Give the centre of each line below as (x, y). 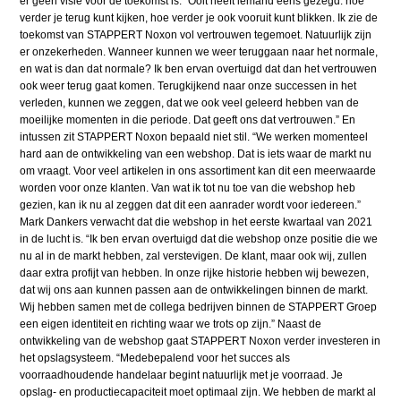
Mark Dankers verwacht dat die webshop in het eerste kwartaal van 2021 (196, 222)
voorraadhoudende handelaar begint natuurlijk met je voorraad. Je (182, 375)
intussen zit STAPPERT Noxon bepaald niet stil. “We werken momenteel (194, 137)
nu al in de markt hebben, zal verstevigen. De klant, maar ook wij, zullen (194, 256)
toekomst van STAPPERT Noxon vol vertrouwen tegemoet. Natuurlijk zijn (196, 34)
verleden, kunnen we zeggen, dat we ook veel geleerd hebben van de (190, 102)
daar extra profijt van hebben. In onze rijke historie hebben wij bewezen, (195, 273)
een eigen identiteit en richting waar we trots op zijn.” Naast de (171, 324)
